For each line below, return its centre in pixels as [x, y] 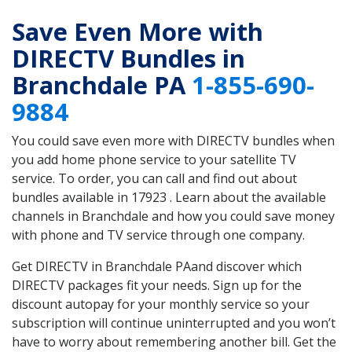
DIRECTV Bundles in [128, 59]
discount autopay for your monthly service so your [161, 304]
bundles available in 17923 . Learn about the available [169, 198]
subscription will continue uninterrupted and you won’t [174, 323]
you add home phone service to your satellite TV [154, 160]
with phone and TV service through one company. [158, 235]
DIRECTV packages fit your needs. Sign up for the [157, 286]
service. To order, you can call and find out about [154, 179]
